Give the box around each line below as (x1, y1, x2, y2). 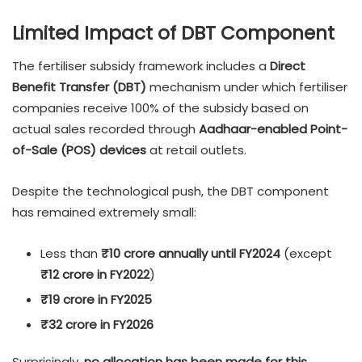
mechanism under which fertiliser (146, 78, 347, 95)
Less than (40, 244, 101, 262)
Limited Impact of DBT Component (12, 20, 335, 47)
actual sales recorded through (12, 120, 199, 137)
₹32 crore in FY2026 (40, 315, 154, 333)
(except (280, 244, 332, 262)
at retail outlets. (146, 141, 246, 158)
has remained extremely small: (12, 203, 196, 221)
